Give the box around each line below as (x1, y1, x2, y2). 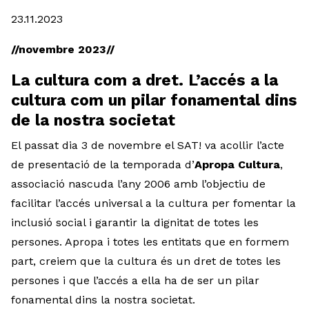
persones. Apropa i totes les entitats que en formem (11, 235, 289, 249)
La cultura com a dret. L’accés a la (11, 71, 278, 90)
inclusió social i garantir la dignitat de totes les (11, 216, 259, 230)
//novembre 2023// (11, 43, 114, 57)
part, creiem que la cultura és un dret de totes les (11, 255, 281, 268)
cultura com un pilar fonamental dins (11, 91, 297, 110)
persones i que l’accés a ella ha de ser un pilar (11, 274, 259, 288)
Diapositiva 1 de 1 (10, 2, 100, 16)
